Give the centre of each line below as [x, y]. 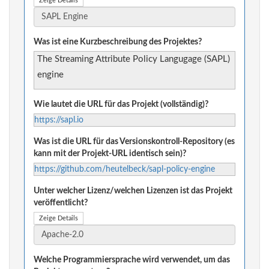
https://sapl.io [59, 120]
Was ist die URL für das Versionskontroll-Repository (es [134, 142]
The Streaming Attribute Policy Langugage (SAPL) [134, 59]
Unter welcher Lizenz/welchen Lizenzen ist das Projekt [133, 191]
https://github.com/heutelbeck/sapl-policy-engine [125, 170]
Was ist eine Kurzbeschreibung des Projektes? [118, 42]
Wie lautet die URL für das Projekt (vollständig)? [121, 105]
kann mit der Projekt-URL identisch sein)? [110, 154]
